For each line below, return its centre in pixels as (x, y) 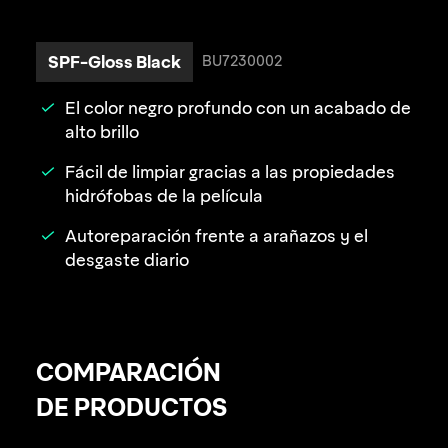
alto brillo (102, 132)
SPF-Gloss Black (114, 61)
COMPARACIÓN (128, 373)
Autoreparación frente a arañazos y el (216, 236)
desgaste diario (127, 260)
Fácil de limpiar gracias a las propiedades (230, 172)
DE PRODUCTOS (131, 408)
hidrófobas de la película (164, 196)
